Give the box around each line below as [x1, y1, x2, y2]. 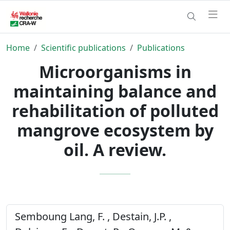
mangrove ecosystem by [16, 119, 214, 141]
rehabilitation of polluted [11, 99, 219, 122]
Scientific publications [41, 42, 126, 53]
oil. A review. [64, 138, 166, 161]
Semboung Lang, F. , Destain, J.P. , [15, 209, 171, 223]
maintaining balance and [13, 80, 217, 102]
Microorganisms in [39, 60, 191, 83]
